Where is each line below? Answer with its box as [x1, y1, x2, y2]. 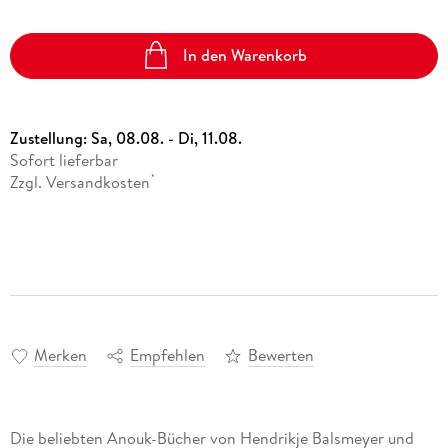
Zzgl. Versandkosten [9, 170, 150, 193]
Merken [33, 344, 87, 367]
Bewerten [247, 344, 314, 367]
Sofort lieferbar [9, 148, 118, 171]
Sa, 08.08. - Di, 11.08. [90, 126, 242, 149]
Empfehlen [129, 344, 205, 367]
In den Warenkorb [183, 44, 308, 67]
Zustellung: [9, 126, 91, 149]
